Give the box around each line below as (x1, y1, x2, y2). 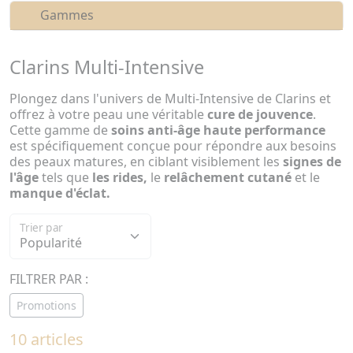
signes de (283, 153, 341, 170)
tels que (39, 169, 92, 186)
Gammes (36, 6, 94, 24)
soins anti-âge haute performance (111, 121, 325, 139)
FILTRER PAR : (9, 270, 88, 288)
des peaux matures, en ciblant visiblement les (9, 153, 283, 170)
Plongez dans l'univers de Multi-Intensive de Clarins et (9, 90, 331, 107)
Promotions (17, 298, 76, 313)
